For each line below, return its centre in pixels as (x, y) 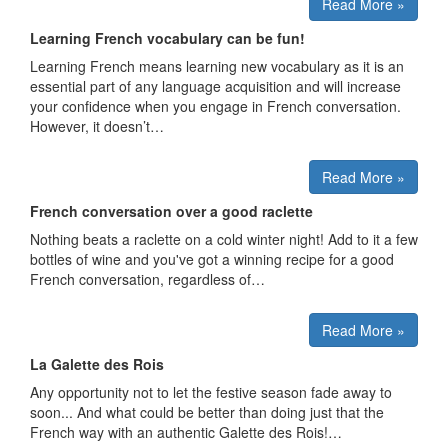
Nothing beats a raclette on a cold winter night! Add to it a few (224, 239)
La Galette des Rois (97, 364)
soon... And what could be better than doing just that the (207, 412)
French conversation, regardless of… (147, 279)
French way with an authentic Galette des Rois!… (186, 432)
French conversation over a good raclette (171, 211)
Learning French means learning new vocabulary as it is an (217, 66)
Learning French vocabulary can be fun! (167, 38)
